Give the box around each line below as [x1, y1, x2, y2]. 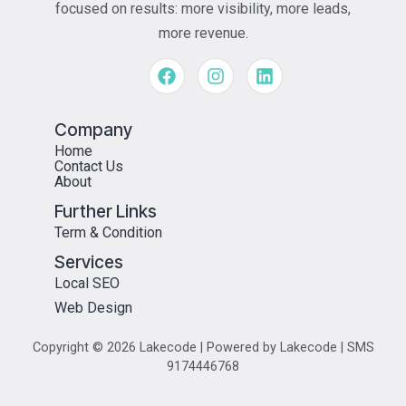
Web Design [54, 299, 132, 317]
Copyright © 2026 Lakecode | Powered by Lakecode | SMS [32, 340, 374, 356]
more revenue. [158, 24, 248, 42]
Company [54, 119, 132, 141]
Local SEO [54, 275, 120, 293]
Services [54, 251, 123, 274]
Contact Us [54, 158, 123, 176]
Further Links [54, 200, 157, 223]
